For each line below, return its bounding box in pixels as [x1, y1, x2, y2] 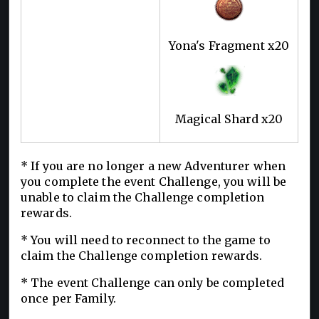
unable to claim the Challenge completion [21, 189, 265, 204]
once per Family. [21, 291, 116, 305]
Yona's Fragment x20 [168, 38, 290, 53]
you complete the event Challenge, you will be [21, 174, 287, 189]
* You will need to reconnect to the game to [21, 232, 271, 247]
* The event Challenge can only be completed [21, 275, 284, 290]
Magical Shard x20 [174, 111, 283, 126]
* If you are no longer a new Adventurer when [21, 158, 286, 173]
